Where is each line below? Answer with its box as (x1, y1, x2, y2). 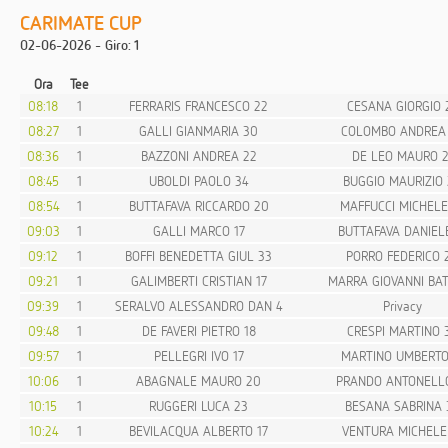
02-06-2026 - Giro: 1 (20, 36, 139, 53)
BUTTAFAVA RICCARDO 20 (128, 197, 269, 214)
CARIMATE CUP (20, 10, 142, 35)
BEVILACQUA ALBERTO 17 (129, 422, 268, 439)
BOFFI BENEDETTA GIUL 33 (125, 247, 272, 264)
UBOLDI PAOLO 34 (149, 172, 248, 189)
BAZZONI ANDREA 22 (140, 147, 257, 164)
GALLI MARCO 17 (152, 222, 245, 239)
